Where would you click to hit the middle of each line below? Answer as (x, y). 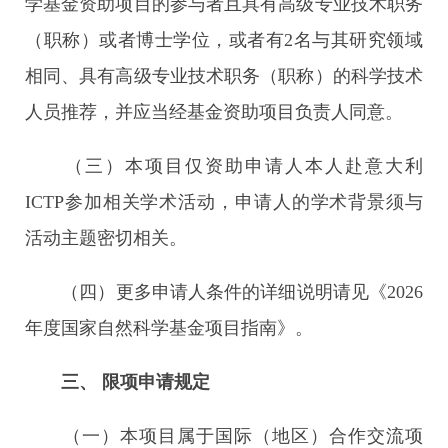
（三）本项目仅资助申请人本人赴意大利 (224, 166)
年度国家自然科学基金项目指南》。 (169, 328)
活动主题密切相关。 (106, 238)
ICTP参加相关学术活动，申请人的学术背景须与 (224, 202)
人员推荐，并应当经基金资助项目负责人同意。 (214, 112)
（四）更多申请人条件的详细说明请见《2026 (224, 292)
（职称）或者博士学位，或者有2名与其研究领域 (224, 40)
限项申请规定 (156, 382)
